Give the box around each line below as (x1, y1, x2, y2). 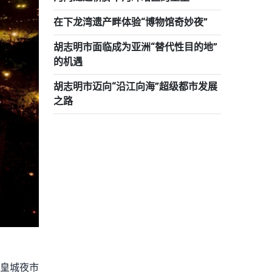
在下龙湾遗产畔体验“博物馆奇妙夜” (53, 16, 208, 28)
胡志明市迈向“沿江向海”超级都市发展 (53, 81, 217, 92)
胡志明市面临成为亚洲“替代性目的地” (53, 41, 217, 53)
